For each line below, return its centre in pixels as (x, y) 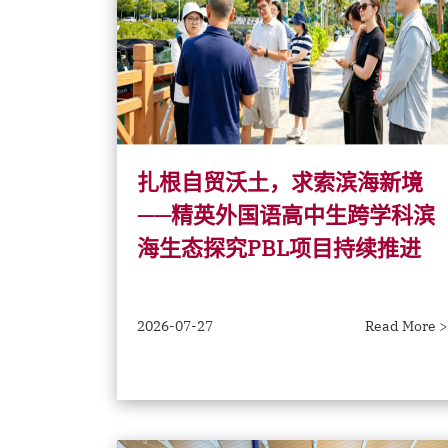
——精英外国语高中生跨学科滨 (286, 214)
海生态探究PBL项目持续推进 (279, 247)
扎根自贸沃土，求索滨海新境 (280, 181)
